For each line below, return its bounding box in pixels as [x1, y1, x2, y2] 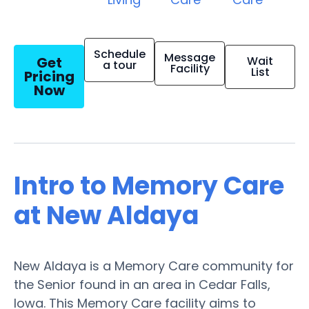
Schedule [93, 46, 146, 62]
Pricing [23, 66, 74, 86]
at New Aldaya [14, 197, 199, 233]
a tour [102, 57, 137, 73]
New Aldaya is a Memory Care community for [14, 257, 294, 275]
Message [164, 49, 215, 66]
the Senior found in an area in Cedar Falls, [14, 275, 270, 293]
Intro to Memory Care [14, 168, 284, 203]
